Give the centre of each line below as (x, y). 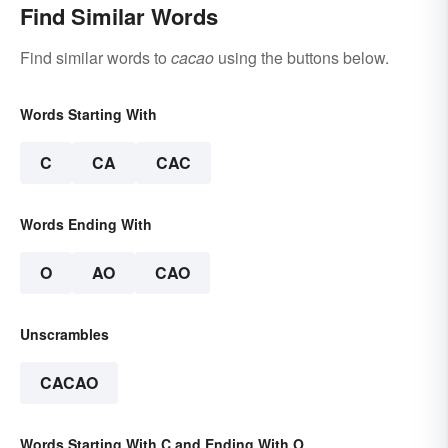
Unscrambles (64, 334)
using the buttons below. (301, 58)
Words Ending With (86, 224)
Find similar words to (95, 58)
